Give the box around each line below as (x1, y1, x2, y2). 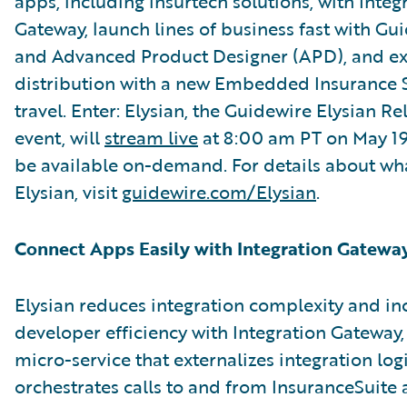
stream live (104, 124, 198, 151)
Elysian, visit (15, 178, 122, 205)
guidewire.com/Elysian (122, 178, 316, 205)
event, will (15, 124, 104, 151)
